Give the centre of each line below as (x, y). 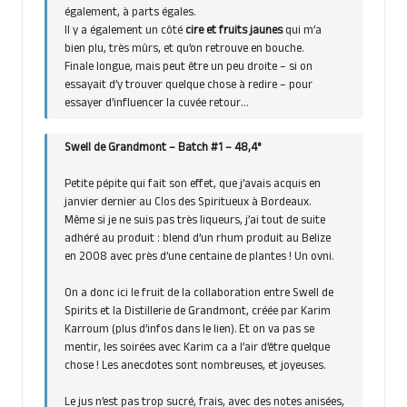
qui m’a (303, 31)
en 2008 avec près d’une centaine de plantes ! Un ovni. (201, 258)
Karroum (87, 330)
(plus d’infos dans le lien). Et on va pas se (212, 330)
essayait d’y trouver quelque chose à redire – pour (189, 86)
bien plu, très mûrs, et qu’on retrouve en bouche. (184, 50)
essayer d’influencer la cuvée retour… (157, 104)
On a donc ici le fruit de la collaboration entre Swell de (199, 294)
